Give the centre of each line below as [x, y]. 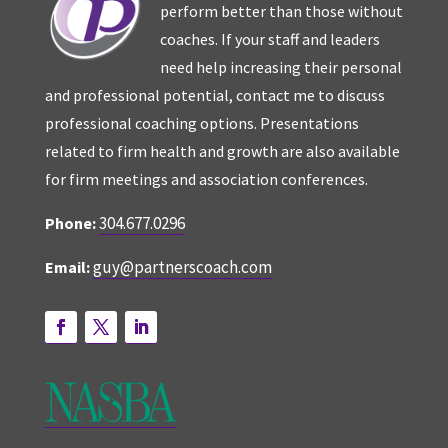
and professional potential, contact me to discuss [214, 95]
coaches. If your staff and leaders [269, 39]
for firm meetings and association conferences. [206, 179]
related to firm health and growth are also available [222, 151]
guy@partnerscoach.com [182, 267]
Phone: [70, 223]
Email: [67, 267]
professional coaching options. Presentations [201, 123]
